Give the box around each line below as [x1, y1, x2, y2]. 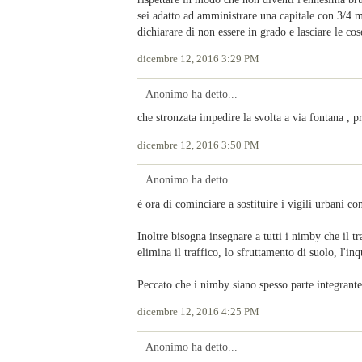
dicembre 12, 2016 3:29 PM [137, 53, 259, 65]
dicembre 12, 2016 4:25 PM [137, 306, 259, 318]
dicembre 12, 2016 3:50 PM [137, 139, 259, 151]
